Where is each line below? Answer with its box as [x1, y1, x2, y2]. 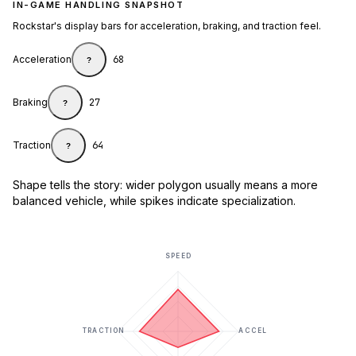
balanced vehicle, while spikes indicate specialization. [13, 194, 296, 208]
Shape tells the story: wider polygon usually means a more [13, 178, 318, 192]
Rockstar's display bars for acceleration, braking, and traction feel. [13, 20, 321, 33]
